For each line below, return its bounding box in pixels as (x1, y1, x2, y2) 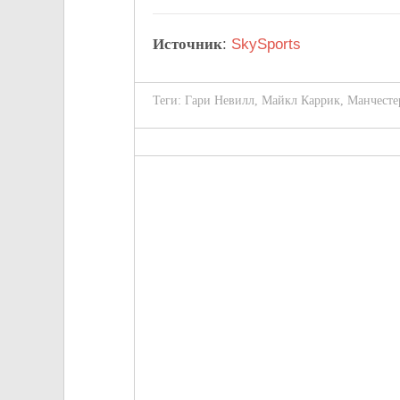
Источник (153, 36, 222, 54)
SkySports (231, 36, 301, 54)
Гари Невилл (185, 94, 254, 108)
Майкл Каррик (262, 94, 340, 108)
